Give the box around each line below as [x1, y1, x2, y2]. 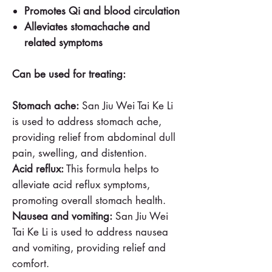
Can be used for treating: [12, 67, 126, 81]
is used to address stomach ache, [12, 114, 161, 128]
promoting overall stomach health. [12, 193, 166, 207]
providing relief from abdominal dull [12, 130, 175, 144]
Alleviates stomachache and [24, 19, 150, 33]
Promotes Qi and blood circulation [24, 4, 180, 18]
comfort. [12, 256, 49, 270]
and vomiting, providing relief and [12, 240, 166, 254]
